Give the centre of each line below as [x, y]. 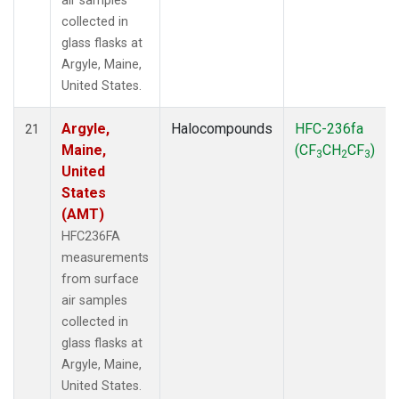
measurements [105, 257]
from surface [100, 279]
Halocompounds [222, 128]
